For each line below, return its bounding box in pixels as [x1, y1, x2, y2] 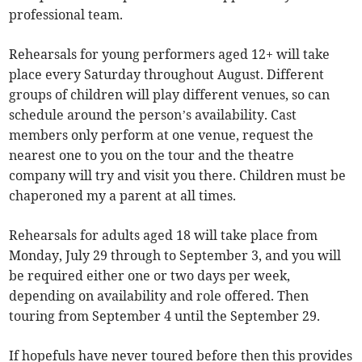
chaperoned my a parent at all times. [9, 187, 237, 204]
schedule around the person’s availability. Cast [9, 107, 297, 124]
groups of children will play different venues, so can [9, 86, 330, 103]
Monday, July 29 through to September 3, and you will [9, 247, 342, 264]
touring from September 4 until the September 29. [9, 308, 321, 325]
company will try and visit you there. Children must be [9, 167, 347, 184]
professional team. [9, 6, 124, 23]
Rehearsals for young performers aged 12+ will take [9, 46, 330, 63]
